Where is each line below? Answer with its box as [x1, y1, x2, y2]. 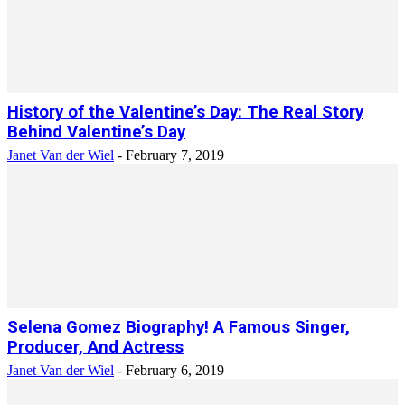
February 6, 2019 [126, 363, 224, 378]
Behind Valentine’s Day [7, 122, 185, 142]
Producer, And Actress [7, 337, 184, 357]
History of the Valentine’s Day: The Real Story [7, 102, 363, 122]
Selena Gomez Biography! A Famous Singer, [7, 317, 350, 337]
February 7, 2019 [126, 147, 224, 163]
